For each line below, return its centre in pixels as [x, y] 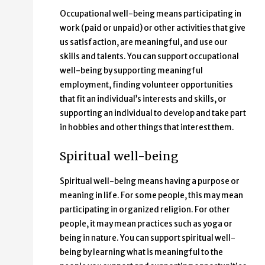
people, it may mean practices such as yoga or [146, 224]
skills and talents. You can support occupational [149, 57]
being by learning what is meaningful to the [141, 253]
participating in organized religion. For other [145, 210]
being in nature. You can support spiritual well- [148, 238]
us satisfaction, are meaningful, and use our [144, 43]
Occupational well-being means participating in [151, 14]
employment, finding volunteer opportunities [146, 85]
